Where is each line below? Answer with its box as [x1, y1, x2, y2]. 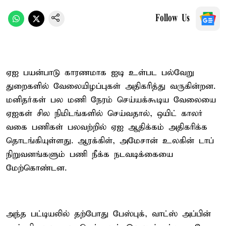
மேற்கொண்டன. [6, 162, 67, 174]
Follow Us [155, 13, 190, 24]
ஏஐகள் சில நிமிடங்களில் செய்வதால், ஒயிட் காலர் [6, 108, 203, 119]
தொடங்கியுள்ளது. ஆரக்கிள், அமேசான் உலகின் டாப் [6, 135, 214, 146]
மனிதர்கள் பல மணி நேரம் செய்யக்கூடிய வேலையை [6, 94, 216, 105]
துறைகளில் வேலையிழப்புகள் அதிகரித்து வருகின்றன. [6, 81, 215, 92]
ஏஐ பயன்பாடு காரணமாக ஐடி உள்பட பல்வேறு [6, 67, 194, 78]
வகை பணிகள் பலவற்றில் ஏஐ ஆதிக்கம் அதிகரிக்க [6, 122, 207, 133]
